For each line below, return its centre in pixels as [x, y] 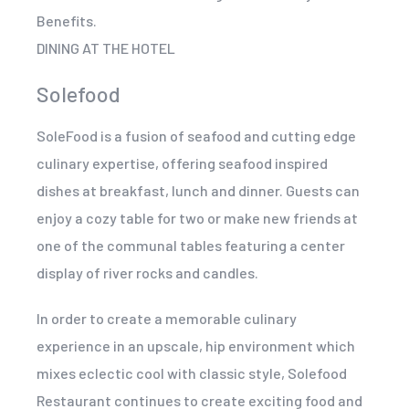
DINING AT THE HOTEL [106, 47]
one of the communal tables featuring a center [191, 245]
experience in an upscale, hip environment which [196, 345]
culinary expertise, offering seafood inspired [182, 163]
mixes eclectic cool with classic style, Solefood [192, 372]
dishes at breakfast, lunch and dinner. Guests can [198, 190]
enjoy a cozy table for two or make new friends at [197, 217]
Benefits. [67, 20]
